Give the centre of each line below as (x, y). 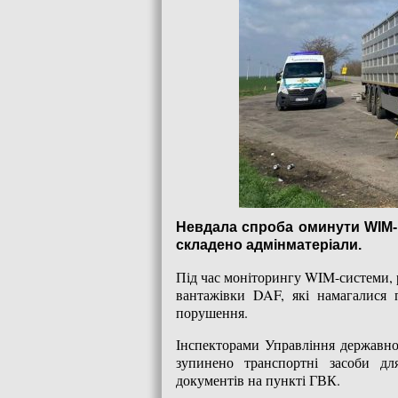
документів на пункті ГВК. (258, 380)
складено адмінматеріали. (269, 245)
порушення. (212, 312)
